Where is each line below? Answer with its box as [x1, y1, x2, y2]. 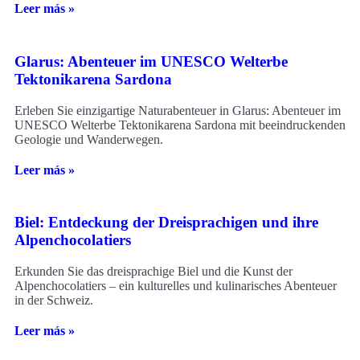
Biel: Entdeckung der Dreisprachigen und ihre [14, 214, 318, 231]
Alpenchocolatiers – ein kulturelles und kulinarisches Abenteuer [14, 278, 337, 292]
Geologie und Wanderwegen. [14, 132, 163, 146]
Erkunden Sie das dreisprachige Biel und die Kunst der [14, 264, 292, 278]
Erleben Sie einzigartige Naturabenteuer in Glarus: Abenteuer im [14, 103, 341, 117]
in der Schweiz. [14, 292, 93, 307]
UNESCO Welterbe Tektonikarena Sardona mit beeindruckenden [14, 117, 346, 132]
